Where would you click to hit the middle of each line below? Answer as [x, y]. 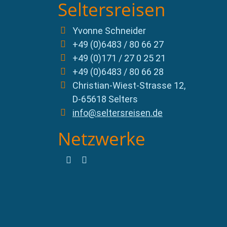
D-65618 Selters [105, 99]
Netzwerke [102, 139]
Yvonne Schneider [109, 31]
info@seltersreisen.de [117, 113]
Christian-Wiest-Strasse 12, [129, 86]
